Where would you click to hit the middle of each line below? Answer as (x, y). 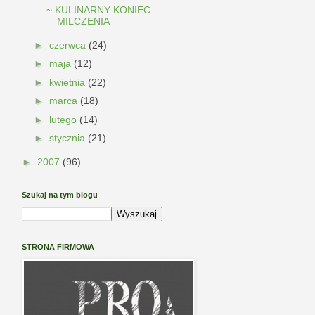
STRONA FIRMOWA (58, 247)
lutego (64, 119)
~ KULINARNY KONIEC (98, 10)
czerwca (69, 45)
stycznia (68, 138)
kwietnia (68, 82)
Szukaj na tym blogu (60, 195)
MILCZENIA (83, 21)
